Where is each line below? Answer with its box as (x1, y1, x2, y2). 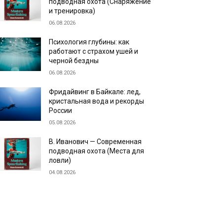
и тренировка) (49, 7, 96, 15)
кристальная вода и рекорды (49, 97, 145, 105)
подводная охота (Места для (49, 147, 145, 155)
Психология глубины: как (49, 38, 130, 46)
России (49, 107, 73, 114)
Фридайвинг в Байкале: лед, (49, 88, 141, 96)
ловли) (49, 156, 72, 164)
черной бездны (49, 57, 99, 65)
